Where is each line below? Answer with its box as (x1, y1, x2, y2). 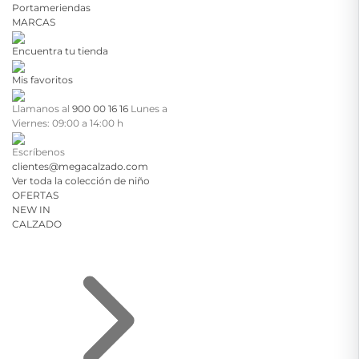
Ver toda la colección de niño (12, 175, 150, 187)
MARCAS (12, 16, 55, 28)
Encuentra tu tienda (12, 45, 108, 57)
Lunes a (131, 103, 167, 115)
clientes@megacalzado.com (12, 160, 148, 172)
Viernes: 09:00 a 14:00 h (12, 117, 123, 129)
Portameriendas (12, 2, 91, 14)
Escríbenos (12, 146, 65, 158)
